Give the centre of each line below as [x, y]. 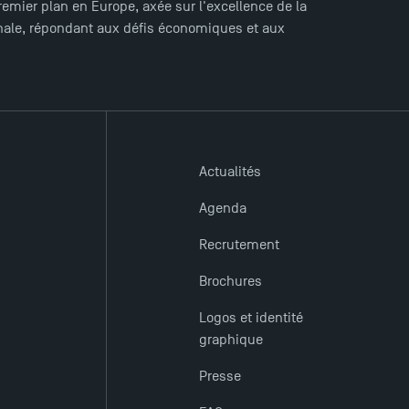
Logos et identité [251, 318]
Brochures [230, 282]
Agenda [222, 209]
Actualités [230, 172]
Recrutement [239, 245]
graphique [231, 340]
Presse [220, 377]
